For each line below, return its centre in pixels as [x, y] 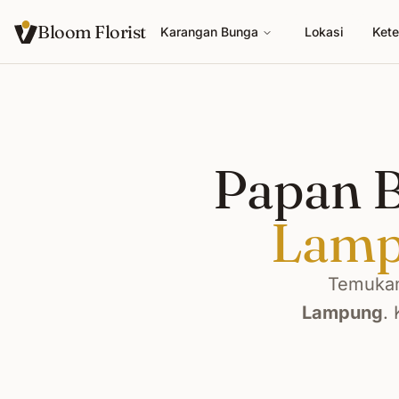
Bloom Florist [92, 31]
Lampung [342, 313]
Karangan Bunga [209, 31]
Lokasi [324, 31]
